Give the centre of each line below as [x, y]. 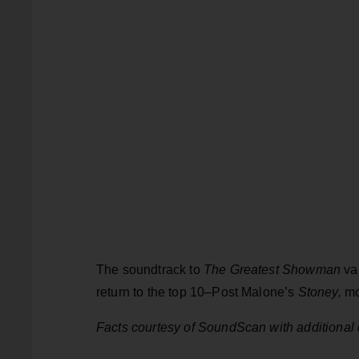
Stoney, [321, 292]
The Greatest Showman [274, 270]
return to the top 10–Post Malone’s [197, 292]
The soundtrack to [150, 270]
